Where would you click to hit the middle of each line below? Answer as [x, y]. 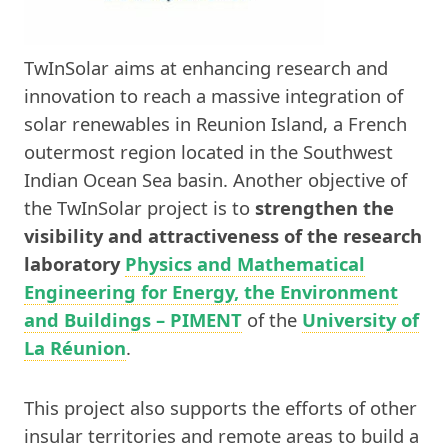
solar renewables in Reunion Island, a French [215, 124]
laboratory [72, 264]
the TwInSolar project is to [139, 208]
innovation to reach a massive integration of [213, 96]
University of [360, 320]
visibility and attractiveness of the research [223, 236]
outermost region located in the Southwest [208, 152]
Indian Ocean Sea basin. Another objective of [215, 180]
